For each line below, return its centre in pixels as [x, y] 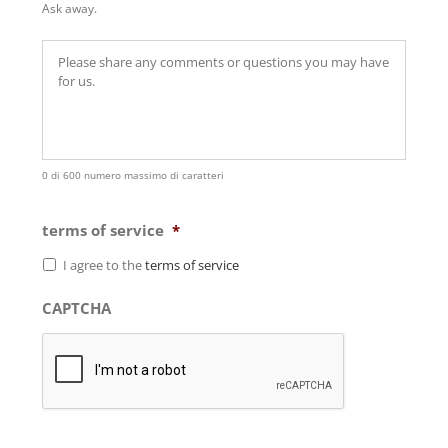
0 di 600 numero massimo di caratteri [132, 174]
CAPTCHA [76, 307]
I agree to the [103, 264]
